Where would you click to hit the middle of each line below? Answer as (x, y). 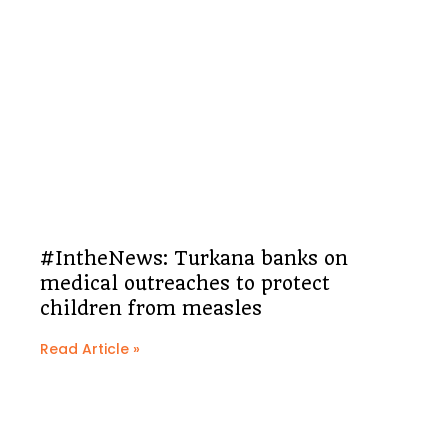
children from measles (151, 309)
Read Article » (90, 349)
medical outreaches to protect (185, 284)
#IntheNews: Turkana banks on (194, 259)
